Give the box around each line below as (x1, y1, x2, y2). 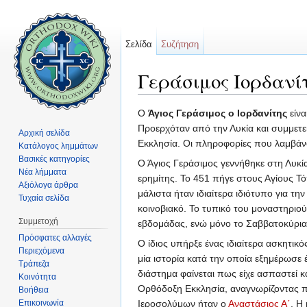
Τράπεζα (19, 258, 50, 269)
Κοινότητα (19, 271, 57, 282)
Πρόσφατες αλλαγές (19, 232, 93, 243)
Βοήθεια (19, 284, 49, 295)
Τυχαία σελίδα (19, 193, 70, 203)
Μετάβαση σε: (138, 94, 201, 106)
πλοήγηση (201, 94, 245, 106)
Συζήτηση (161, 39, 199, 49)
